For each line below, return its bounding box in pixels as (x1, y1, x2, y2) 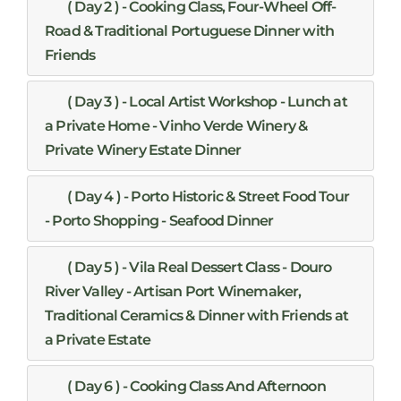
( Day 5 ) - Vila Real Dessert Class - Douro (67, 258, 332, 276)
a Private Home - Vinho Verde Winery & (45, 116, 308, 134)
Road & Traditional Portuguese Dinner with (45, 21, 335, 39)
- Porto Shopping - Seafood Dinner (45, 211, 274, 229)
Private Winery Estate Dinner (45, 141, 242, 158)
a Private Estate (45, 330, 151, 348)
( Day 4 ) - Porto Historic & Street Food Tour (67, 187, 350, 205)
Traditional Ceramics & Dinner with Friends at (45, 306, 349, 324)
